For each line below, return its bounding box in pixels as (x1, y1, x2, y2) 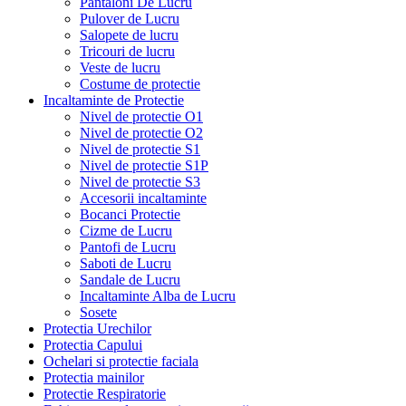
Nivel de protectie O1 (80, 108, 203, 124)
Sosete (80, 304, 117, 320)
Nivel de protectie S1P (80, 157, 208, 173)
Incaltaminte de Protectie (43, 92, 184, 108)
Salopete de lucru (80, 26, 179, 43)
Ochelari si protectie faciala (43, 353, 198, 369)
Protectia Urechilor (43, 320, 151, 336)
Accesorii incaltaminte (80, 189, 207, 206)
